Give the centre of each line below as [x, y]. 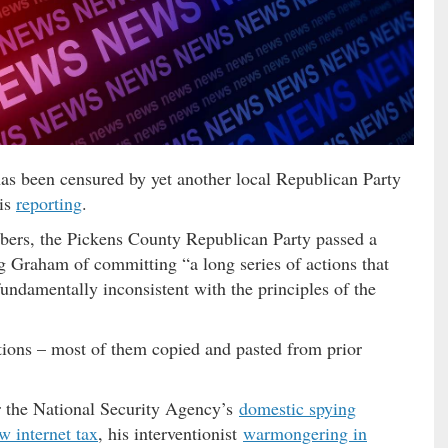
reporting [49, 203]
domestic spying [297, 408]
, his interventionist [170, 433]
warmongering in [305, 433]
